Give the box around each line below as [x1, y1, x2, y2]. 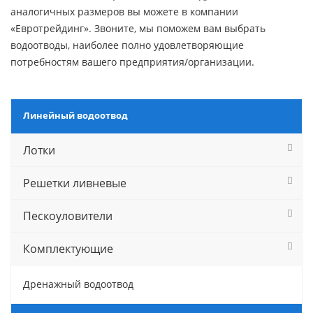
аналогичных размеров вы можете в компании [10, 5, 238, 18]
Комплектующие [23, 241, 113, 256]
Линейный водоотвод [23, 109, 128, 122]
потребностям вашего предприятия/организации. [10, 55, 254, 68]
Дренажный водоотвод [23, 277, 133, 291]
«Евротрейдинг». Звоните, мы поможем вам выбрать [10, 22, 265, 35]
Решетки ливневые [23, 175, 126, 191]
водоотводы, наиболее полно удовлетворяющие [10, 38, 244, 52]
